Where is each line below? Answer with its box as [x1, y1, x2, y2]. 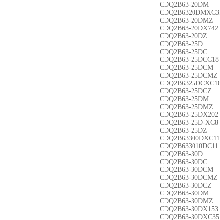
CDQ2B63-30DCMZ [160, 174, 218, 181]
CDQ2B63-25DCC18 [160, 56, 219, 63]
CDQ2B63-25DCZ [160, 87, 212, 95]
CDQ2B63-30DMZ [160, 197, 213, 205]
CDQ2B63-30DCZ [160, 182, 212, 189]
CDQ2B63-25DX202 [160, 111, 218, 118]
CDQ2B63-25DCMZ [160, 72, 218, 79]
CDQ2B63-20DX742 [160, 25, 218, 32]
